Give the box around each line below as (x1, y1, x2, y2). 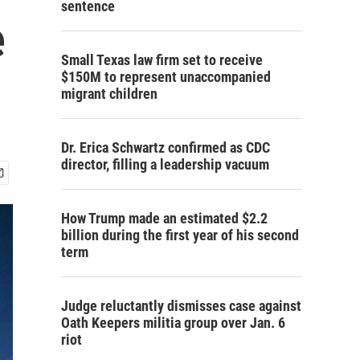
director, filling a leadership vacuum (61, 156, 269, 173)
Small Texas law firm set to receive (61, 51, 263, 68)
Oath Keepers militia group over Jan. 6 (61, 314, 285, 331)
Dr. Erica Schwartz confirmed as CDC (61, 139, 270, 156)
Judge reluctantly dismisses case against (61, 297, 301, 314)
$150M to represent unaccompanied (61, 68, 271, 85)
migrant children (61, 85, 157, 102)
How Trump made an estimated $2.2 (61, 210, 268, 227)
